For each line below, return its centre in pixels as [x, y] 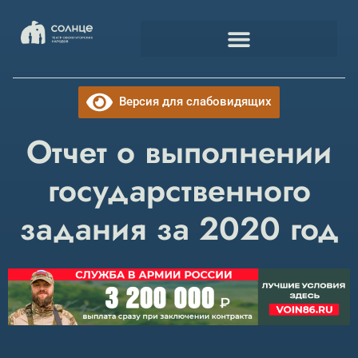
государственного [179, 190]
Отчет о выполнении [179, 152]
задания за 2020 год [179, 229]
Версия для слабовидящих [193, 101]
